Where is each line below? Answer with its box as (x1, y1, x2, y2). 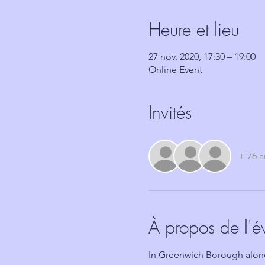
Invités (148, 101, 192, 124)
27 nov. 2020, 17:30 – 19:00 (148, 51, 256, 62)
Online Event (148, 64, 202, 75)
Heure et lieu (148, 18, 239, 41)
